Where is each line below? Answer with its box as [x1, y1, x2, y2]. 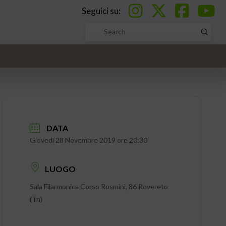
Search [84, 32, 106, 41]
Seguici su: [82, 5, 122, 16]
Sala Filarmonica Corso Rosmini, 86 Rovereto [29, 182, 168, 191]
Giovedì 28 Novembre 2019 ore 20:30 [29, 136, 147, 145]
